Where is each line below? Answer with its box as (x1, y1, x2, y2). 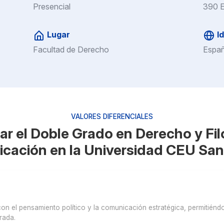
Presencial (33, 1, 70, 12)
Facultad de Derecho (33, 44, 109, 54)
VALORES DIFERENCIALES (71, 112, 153, 120)
